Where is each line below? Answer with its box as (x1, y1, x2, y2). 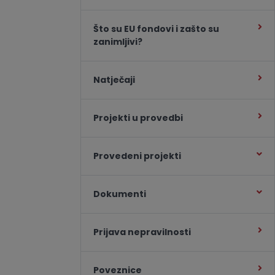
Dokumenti (93, 188, 146, 200)
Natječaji (93, 74, 135, 86)
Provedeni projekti (93, 150, 181, 162)
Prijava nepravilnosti (93, 226, 191, 238)
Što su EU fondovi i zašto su (93, 23, 219, 35)
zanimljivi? (93, 36, 142, 48)
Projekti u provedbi (93, 112, 183, 124)
